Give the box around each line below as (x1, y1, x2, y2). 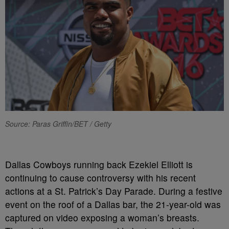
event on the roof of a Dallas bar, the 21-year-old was (5, 197, 221, 211)
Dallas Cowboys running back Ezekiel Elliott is (5, 157, 193, 171)
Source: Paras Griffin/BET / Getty (5, 118, 111, 129)
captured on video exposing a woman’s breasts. (5, 211, 199, 224)
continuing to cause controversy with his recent (5, 171, 196, 184)
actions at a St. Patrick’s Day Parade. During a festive (5, 184, 222, 197)
